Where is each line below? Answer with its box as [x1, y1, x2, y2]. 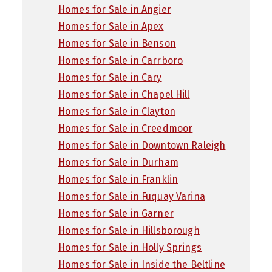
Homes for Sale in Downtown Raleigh [58, 139, 226, 151]
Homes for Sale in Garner [58, 207, 174, 219]
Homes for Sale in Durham [58, 156, 178, 168]
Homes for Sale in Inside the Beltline [58, 258, 225, 270]
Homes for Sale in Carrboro [58, 54, 183, 66]
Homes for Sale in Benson [58, 37, 176, 49]
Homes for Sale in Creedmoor [58, 122, 193, 134]
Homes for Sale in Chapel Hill [58, 88, 190, 100]
